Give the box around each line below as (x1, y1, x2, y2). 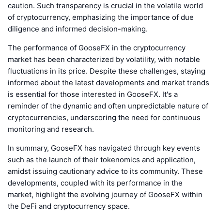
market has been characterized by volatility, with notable (8, 55, 200, 64)
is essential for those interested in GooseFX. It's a (8, 90, 178, 99)
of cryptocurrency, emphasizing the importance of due (8, 13, 194, 22)
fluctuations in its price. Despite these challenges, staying (8, 66, 205, 76)
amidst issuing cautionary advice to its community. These (8, 167, 203, 176)
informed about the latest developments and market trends (8, 78, 209, 88)
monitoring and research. (8, 124, 94, 134)
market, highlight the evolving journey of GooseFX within (8, 190, 202, 200)
